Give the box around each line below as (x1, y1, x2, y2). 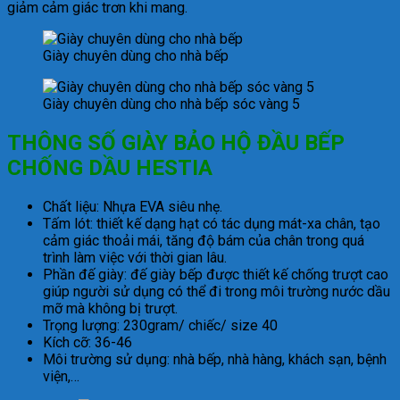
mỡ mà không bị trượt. (43, 299, 178, 317)
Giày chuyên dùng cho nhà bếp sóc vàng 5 (43, 95, 300, 112)
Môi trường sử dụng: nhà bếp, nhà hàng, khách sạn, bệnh (43, 350, 387, 368)
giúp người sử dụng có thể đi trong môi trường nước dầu (43, 282, 390, 300)
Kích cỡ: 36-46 (43, 333, 132, 351)
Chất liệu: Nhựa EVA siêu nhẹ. (43, 197, 222, 215)
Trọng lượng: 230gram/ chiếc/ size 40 (43, 316, 278, 334)
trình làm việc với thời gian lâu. (43, 248, 227, 266)
